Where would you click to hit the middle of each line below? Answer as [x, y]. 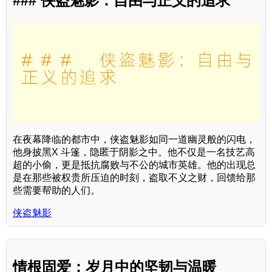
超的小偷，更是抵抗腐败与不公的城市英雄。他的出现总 [134, 165]
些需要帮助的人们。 [56, 190]
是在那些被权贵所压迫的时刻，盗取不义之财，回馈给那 [134, 177]
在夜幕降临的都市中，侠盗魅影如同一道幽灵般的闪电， [134, 139]
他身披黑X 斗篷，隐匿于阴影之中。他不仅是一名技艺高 [134, 152]
